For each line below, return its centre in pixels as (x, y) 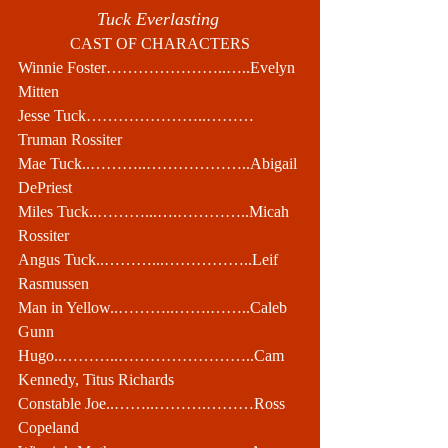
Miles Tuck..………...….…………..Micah (155, 211)
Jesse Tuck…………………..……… (136, 115)
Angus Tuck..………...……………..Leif (150, 259)
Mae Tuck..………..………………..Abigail (159, 163)
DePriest (45, 187)
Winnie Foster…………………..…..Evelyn (158, 67)
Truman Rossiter (70, 139)
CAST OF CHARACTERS (160, 43)
